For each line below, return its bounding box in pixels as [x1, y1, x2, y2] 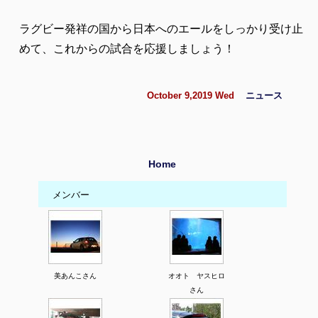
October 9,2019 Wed [147, 90, 246, 102]
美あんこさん [54, 272, 97, 280]
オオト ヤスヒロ [168, 272, 225, 280]
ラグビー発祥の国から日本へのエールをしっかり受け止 [19, 23, 303, 35]
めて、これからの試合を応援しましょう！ [19, 43, 235, 55]
